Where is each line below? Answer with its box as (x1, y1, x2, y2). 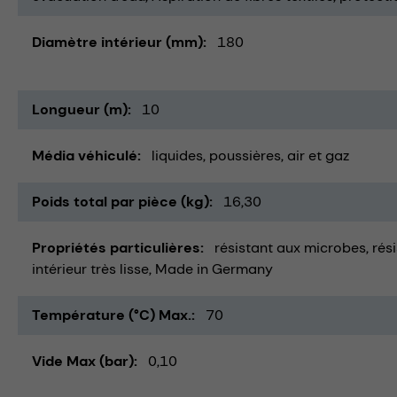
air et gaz (287, 146, 349, 166)
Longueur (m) (32, 100, 128, 120)
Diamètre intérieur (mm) (32, 33, 203, 52)
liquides (152, 146, 203, 166)
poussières (209, 146, 281, 166)
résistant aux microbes (214, 238, 366, 258)
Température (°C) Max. (32, 306, 191, 325)
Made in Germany (155, 260, 273, 279)
